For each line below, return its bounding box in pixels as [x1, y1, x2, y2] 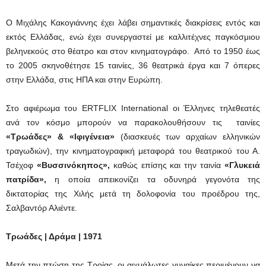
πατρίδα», [6, 175, 46, 184]
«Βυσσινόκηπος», [36, 160, 110, 170]
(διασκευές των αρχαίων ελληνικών [114, 132, 261, 141]
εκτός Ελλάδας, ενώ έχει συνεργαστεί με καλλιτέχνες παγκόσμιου [6, 32, 260, 42]
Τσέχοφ [6, 160, 37, 170]
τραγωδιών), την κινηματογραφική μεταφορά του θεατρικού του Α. [6, 146, 260, 156]
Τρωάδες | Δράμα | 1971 [6, 232, 102, 241]
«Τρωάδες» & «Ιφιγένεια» [6, 132, 115, 141]
